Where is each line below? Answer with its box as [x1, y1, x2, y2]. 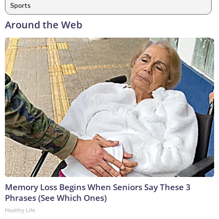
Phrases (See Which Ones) [5, 192, 107, 204]
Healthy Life [5, 206, 35, 214]
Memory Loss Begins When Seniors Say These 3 [5, 181, 191, 193]
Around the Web [5, 18, 82, 32]
